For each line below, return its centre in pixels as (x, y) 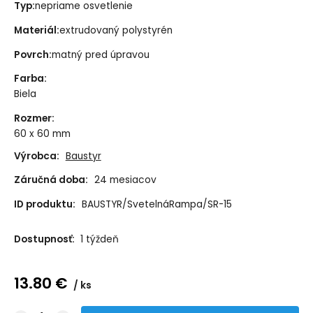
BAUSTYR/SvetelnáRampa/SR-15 (156, 205)
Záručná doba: (51, 180)
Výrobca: (36, 156)
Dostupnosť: (45, 239)
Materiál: (36, 30)
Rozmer (32, 119)
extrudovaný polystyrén (116, 30)
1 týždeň (99, 239)
